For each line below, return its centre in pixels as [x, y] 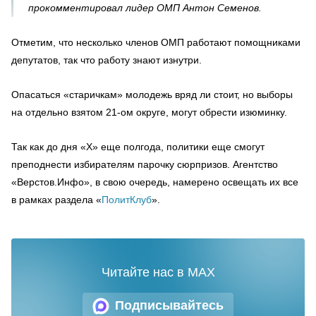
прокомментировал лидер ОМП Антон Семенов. [145, 7]
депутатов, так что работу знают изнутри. [107, 60]
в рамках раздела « [56, 199]
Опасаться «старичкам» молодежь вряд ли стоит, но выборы [152, 94]
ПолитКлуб [127, 199]
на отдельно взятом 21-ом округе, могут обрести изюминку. [149, 112]
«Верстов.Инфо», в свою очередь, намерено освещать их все [155, 182]
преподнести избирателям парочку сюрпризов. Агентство [145, 164]
